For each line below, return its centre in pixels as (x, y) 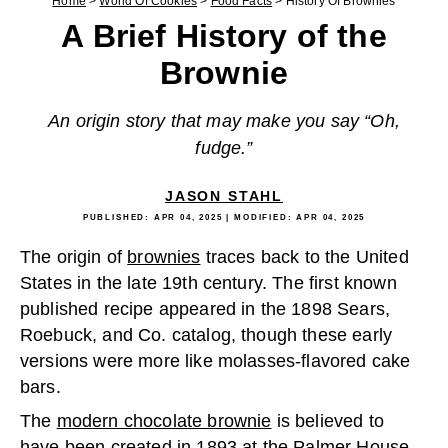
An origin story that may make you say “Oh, (224, 121)
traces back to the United (304, 257)
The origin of (74, 257)
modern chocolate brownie (164, 421)
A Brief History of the (224, 36)
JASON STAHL (224, 196)
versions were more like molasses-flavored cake (215, 361)
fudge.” (224, 148)
